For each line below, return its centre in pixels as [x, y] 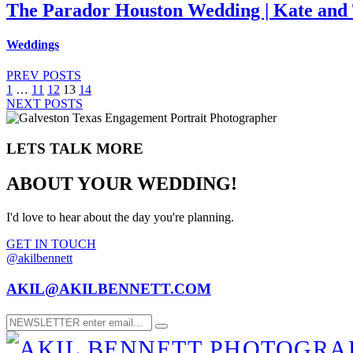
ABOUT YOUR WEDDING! [122, 184]
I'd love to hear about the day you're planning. [120, 217]
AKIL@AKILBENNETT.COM [109, 288]
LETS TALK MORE [75, 149]
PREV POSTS [44, 76]
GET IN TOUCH [51, 243]
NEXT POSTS [45, 104]
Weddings [33, 45]
